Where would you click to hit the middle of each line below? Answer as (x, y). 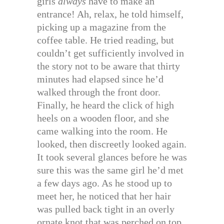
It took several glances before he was (112, 157)
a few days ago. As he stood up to (104, 183)
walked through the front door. (99, 92)
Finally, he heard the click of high (105, 105)
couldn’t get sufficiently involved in (110, 53)
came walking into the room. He (102, 131)
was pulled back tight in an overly (106, 209)
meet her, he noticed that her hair (104, 196)
